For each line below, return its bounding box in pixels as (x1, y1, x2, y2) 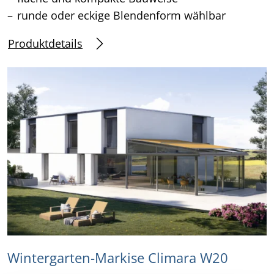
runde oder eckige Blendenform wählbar (17, 8, 226, 23)
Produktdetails (8, 35, 83, 51)
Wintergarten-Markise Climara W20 (7, 249, 228, 267)
